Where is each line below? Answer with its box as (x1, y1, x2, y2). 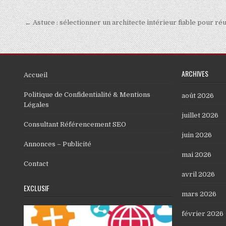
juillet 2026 (181, 111, 218, 119)
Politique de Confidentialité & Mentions (24, 90, 150, 98)
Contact (24, 159, 48, 167)
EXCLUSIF (24, 182, 49, 193)
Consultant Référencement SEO (24, 120, 126, 128)
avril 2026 (181, 170, 215, 178)
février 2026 (181, 209, 223, 217)
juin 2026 (181, 131, 212, 139)
